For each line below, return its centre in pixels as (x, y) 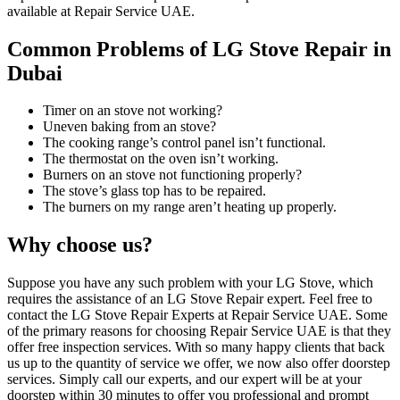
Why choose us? (80, 245)
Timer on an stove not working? (133, 111)
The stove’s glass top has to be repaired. (154, 191)
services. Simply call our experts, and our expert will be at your (184, 379)
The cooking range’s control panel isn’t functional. (184, 143)
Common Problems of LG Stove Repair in (199, 49)
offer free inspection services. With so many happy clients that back (196, 347)
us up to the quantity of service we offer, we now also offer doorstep (199, 363)
